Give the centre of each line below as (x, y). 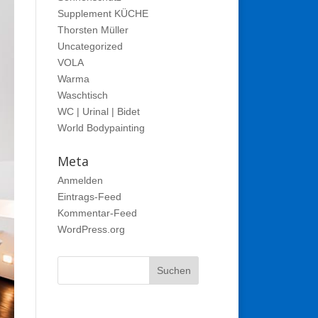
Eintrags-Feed (89, 197)
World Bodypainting (101, 128)
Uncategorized (90, 46)
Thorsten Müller (93, 30)
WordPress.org (91, 229)
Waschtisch (82, 95)
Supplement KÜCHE (103, 13)
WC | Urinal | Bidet (98, 111)
